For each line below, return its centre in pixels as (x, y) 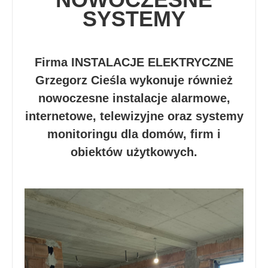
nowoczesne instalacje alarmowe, (134, 98)
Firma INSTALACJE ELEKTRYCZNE (134, 62)
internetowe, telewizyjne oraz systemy (134, 116)
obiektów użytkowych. (134, 152)
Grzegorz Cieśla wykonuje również (134, 80)
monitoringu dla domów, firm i (134, 134)
